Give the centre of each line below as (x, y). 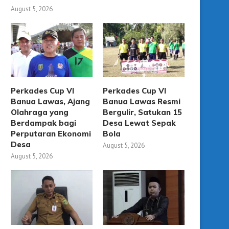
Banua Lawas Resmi (142, 102)
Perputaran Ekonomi (51, 134)
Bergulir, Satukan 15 (143, 112)
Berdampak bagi (43, 123)
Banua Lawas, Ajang (50, 102)
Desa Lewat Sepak (140, 123)
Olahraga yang (40, 112)
